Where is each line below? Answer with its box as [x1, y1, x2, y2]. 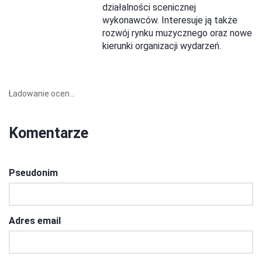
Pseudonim [9, 167, 58, 179]
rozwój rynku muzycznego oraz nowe [102, 27, 252, 39]
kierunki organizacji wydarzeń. [102, 40, 221, 52]
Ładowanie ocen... [9, 89, 75, 99]
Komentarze [9, 125, 88, 142]
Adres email [9, 215, 61, 227]
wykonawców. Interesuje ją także [102, 15, 237, 26]
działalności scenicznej [102, 2, 196, 13]
